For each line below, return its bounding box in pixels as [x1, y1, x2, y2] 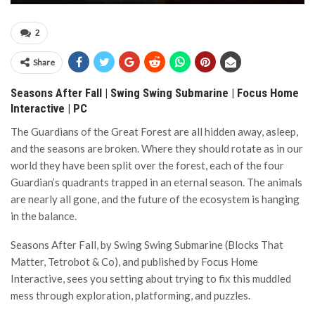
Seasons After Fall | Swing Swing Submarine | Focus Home [11, 86, 299, 100]
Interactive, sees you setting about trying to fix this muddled [11, 272, 291, 285]
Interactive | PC [11, 101, 87, 115]
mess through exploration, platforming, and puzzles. [11, 289, 250, 302]
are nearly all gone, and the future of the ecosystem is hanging [11, 193, 300, 205]
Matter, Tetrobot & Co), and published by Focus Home [11, 255, 258, 268]
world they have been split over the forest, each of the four [11, 159, 284, 172]
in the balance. [11, 210, 77, 222]
